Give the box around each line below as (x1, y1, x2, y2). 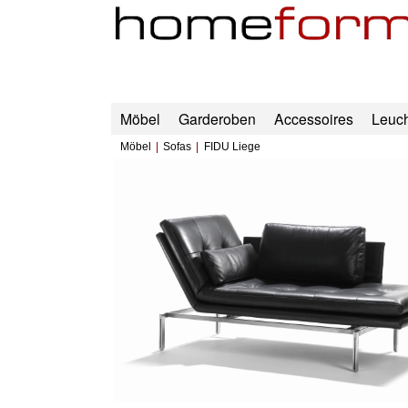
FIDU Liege (204, 141, 260, 153)
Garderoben (178, 108, 256, 129)
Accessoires (273, 108, 353, 129)
